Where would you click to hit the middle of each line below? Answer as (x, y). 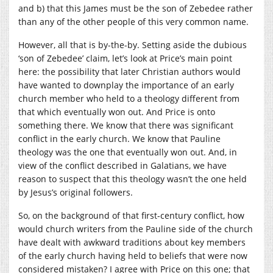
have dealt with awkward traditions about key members (132, 242)
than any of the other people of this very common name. (133, 21)
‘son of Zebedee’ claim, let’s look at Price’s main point (125, 58)
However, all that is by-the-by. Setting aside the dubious (133, 44)
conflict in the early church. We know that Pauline (119, 138)
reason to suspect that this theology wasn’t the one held (133, 179)
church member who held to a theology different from (129, 98)
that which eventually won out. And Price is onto (117, 112)
